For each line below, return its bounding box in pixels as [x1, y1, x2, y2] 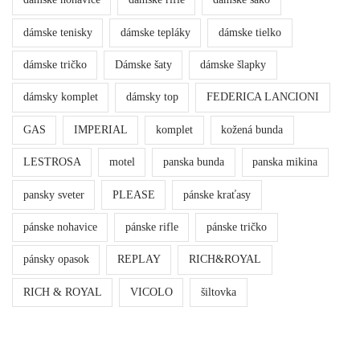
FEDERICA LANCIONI [206, 91, 319, 104]
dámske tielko [218, 26, 281, 39]
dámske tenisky [22, 26, 92, 39]
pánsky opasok [22, 253, 89, 266]
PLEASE [112, 188, 155, 201]
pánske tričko [206, 220, 267, 233]
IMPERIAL [73, 123, 128, 136]
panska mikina [252, 156, 318, 169]
